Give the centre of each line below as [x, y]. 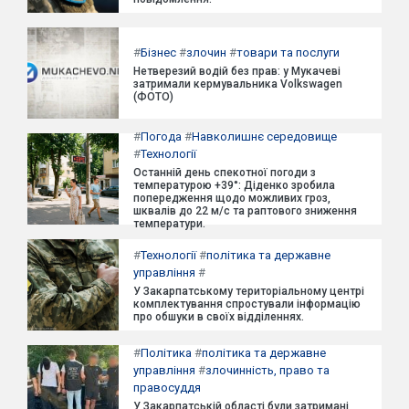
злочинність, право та [267, 370]
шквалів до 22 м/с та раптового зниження [245, 211]
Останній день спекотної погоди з [225, 173]
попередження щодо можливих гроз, [232, 198]
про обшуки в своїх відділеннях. [219, 317]
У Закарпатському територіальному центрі [249, 291]
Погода [161, 136]
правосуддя [167, 387]
